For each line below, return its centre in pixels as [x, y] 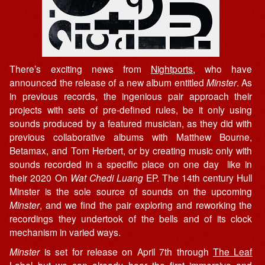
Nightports [172, 69]
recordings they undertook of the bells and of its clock [131, 219]
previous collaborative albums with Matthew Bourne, [131, 137]
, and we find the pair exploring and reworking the [146, 205]
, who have [223, 69]
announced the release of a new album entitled [108, 83]
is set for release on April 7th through [127, 251]
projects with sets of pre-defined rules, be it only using [131, 110]
